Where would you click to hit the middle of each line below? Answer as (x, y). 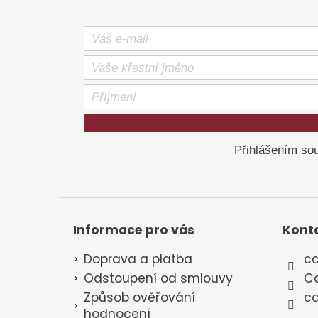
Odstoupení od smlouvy (158, 278)
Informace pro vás (134, 230)
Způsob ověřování (139, 297)
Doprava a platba (138, 259)
